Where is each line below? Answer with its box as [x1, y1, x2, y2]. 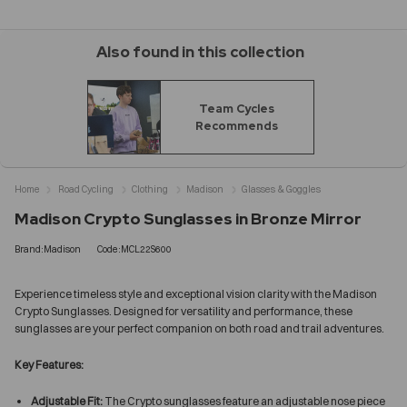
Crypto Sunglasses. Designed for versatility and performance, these [15, 303, 352, 318]
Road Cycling [58, 183, 114, 195]
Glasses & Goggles [242, 183, 321, 195]
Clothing [132, 183, 168, 195]
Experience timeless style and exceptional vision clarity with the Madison [15, 286, 377, 301]
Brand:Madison [15, 243, 81, 255]
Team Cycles [199, 100, 274, 116]
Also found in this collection [96, 41, 304, 62]
